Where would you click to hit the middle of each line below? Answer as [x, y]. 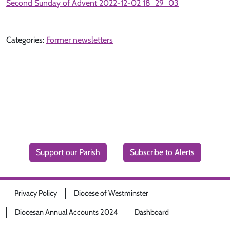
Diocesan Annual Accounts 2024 [66, 212]
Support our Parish [68, 152]
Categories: [26, 40]
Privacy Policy [36, 193]
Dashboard [152, 212]
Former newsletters [80, 40]
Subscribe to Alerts [162, 152]
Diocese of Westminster [111, 193]
